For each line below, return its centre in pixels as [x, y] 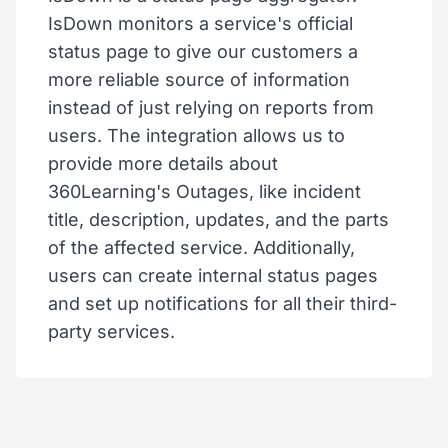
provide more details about [163, 163]
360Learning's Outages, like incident [204, 191]
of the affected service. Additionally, [201, 247]
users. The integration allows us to [196, 135]
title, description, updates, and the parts [218, 219]
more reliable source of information [199, 79]
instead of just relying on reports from [211, 107]
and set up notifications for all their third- [222, 303]
